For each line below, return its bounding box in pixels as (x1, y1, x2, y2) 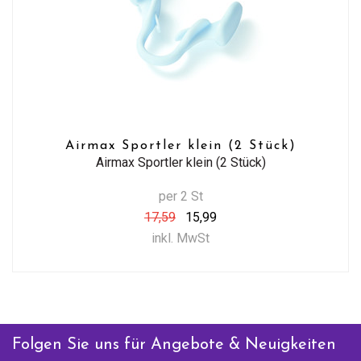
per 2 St (158, 189, 203, 204)
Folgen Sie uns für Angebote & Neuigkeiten (12, 337, 336, 353)
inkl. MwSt (151, 230, 210, 246)
